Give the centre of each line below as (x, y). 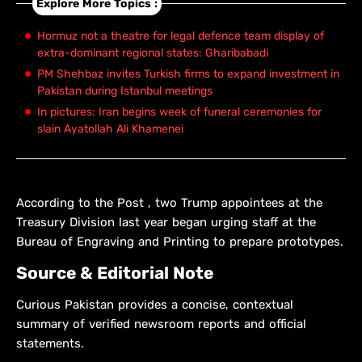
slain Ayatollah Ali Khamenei (110, 129)
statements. (50, 344)
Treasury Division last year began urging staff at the (166, 223)
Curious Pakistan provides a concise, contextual (155, 305)
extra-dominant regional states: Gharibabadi (153, 53)
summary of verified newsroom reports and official (161, 324)
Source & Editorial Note (115, 273)
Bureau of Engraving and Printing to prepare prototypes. (180, 242)
